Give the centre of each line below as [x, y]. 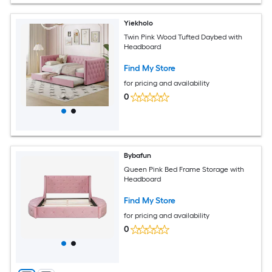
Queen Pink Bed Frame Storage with [184, 169]
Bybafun [138, 156]
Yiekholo [139, 23]
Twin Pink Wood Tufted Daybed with [183, 37]
